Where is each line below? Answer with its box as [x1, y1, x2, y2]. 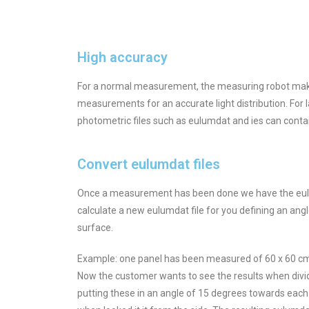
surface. [77, 221, 113, 233]
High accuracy [77, 48, 168, 66]
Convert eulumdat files [77, 155, 220, 172]
